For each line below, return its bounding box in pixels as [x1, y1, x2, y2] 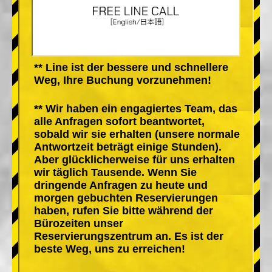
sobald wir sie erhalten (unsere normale [34, 127, 240, 140]
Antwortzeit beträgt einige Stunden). [34, 140, 222, 153]
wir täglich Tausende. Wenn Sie [34, 166, 197, 178]
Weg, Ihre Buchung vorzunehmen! [34, 73, 211, 86]
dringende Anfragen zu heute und [34, 178, 208, 191]
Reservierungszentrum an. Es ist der [34, 229, 223, 242]
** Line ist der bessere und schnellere [34, 61, 228, 73]
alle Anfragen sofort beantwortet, [34, 115, 205, 127]
